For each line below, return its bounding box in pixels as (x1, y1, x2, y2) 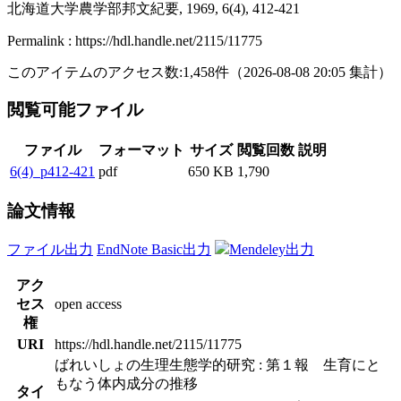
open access (55, 295, 122, 311)
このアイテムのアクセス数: (7, 64, 183, 80)
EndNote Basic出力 (97, 241, 211, 257)
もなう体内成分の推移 (55, 375, 198, 391)
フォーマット (98, 142, 184, 158)
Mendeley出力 (229, 241, 314, 257)
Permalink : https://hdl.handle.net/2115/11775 (7, 32, 262, 48)
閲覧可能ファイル (7, 100, 148, 120)
